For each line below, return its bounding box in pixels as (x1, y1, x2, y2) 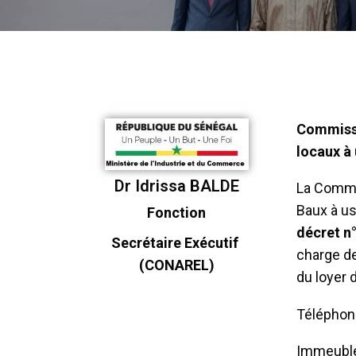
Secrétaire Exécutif (111, 234, 242, 251)
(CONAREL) (138, 256, 215, 273)
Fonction (147, 203, 207, 221)
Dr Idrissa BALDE (114, 176, 239, 195)
